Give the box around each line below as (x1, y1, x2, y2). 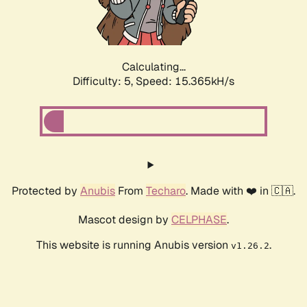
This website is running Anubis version (36, 238, 231, 253)
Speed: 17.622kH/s (136, 74, 234, 89)
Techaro (146, 184, 186, 199)
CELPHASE (171, 212, 227, 228)
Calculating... (121, 60, 186, 75)
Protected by (12, 184, 80, 199)
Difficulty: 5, (73, 74, 136, 89)
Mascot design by (78, 212, 171, 228)
